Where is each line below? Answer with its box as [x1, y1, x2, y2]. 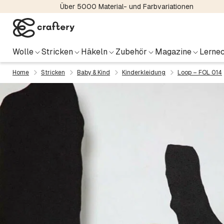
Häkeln [81, 46, 107, 57]
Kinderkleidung [122, 68, 165, 76]
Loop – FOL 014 [177, 68, 222, 76]
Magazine [155, 46, 191, 57]
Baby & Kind [77, 68, 110, 76]
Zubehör [115, 46, 147, 57]
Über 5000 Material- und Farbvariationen [59, 2, 193, 11]
